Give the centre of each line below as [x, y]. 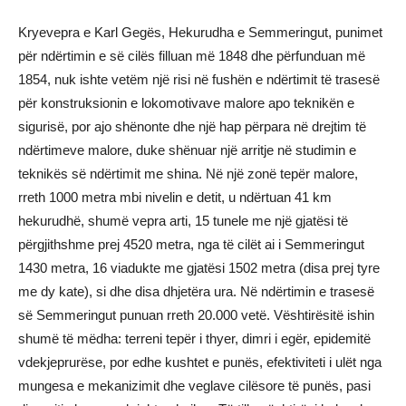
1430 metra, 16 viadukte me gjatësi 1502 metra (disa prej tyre [199, 267]
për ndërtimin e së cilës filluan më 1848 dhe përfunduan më [192, 55]
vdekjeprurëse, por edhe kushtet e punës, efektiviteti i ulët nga [200, 362]
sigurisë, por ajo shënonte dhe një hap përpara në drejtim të [192, 126]
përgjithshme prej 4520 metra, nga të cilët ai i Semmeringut [191, 244]
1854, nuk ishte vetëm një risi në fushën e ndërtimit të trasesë [199, 79]
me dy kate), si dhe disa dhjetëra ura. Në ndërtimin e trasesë [196, 291]
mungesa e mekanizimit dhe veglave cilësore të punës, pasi [194, 385]
